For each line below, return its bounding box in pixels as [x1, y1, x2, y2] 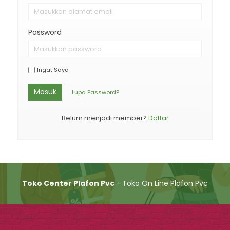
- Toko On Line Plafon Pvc [116, 178, 208, 188]
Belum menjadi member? [61, 113, 148, 122]
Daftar [148, 113, 169, 122]
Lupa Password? [72, 88, 119, 97]
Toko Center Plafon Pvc [22, 178, 116, 188]
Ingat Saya [37, 66, 69, 74]
